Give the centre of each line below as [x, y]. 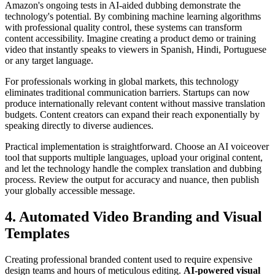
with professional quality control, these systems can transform [123, 27]
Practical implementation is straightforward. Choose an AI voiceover [137, 146]
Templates [37, 233]
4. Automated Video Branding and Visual [134, 216]
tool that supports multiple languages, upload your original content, [134, 157]
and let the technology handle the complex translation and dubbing [133, 168]
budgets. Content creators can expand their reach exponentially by [132, 114]
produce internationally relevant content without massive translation [135, 103]
